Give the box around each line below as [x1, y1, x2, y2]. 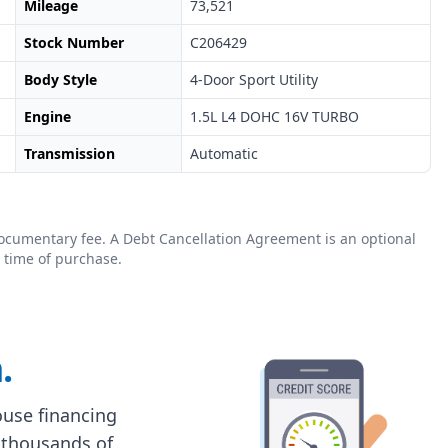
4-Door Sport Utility [190, 70, 319, 90]
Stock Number [23, 33, 124, 53]
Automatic [190, 144, 259, 164]
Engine [23, 107, 71, 127]
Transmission [23, 144, 115, 164]
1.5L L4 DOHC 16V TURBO [190, 107, 360, 127]
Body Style [23, 70, 97, 90]
